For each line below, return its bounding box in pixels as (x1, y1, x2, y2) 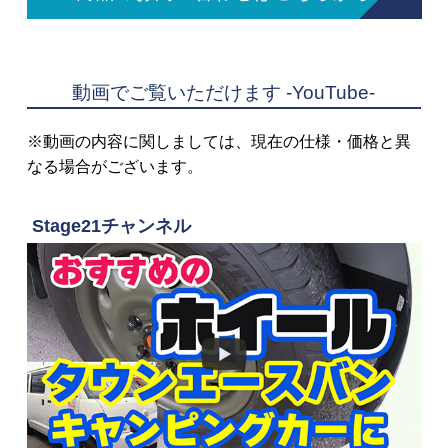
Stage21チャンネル (31, 216, 191, 237)
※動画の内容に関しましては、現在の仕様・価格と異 (26, 133, 411, 151)
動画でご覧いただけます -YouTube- (72, 82, 376, 104)
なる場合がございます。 (26, 158, 203, 176)
